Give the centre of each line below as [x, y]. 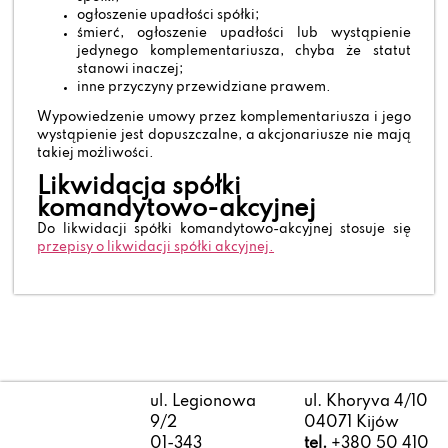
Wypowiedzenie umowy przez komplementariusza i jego [224, 117]
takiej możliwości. [96, 153]
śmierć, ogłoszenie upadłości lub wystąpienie [244, 33]
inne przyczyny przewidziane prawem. [204, 87]
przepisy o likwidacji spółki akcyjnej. [156, 248]
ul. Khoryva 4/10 [366, 401]
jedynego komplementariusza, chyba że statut [244, 51]
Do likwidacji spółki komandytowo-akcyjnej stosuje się [224, 230]
